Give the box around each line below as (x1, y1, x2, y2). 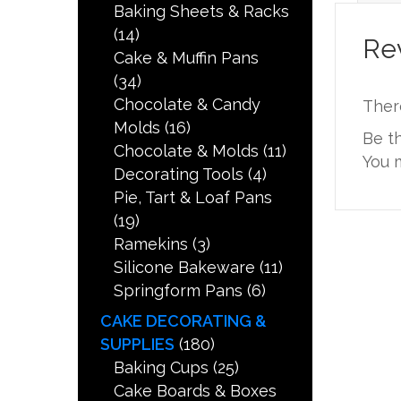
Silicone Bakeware (114, 258, 256, 277)
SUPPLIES (100, 335, 175, 354)
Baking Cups (114, 358, 209, 378)
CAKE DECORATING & (100, 311, 268, 331)
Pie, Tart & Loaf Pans (114, 188, 273, 208)
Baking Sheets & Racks (114, 2, 290, 21)
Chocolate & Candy (114, 95, 261, 115)
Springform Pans (114, 281, 243, 301)
